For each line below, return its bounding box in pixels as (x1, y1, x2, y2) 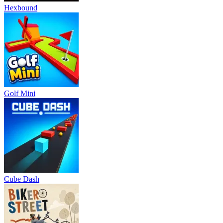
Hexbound (4, 3, 37, 12)
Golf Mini (4, 89, 35, 98)
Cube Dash (4, 174, 39, 183)
